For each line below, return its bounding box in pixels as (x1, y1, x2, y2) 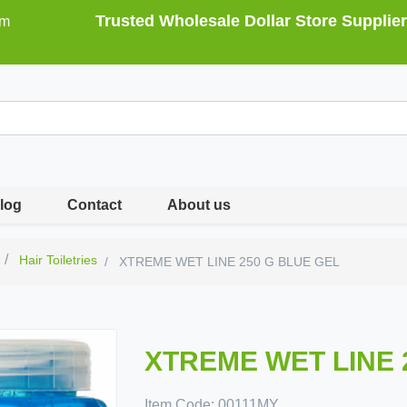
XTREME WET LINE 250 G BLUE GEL (115, 254, 341, 270)
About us (167, 197, 232, 213)
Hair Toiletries (19, 253, 98, 268)
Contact (67, 197, 123, 213)
